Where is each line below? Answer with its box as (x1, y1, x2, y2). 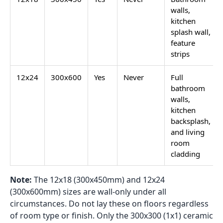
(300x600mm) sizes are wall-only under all (10, 186, 166, 197)
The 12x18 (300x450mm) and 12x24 (34, 174, 165, 185)
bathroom (171, 83, 205, 93)
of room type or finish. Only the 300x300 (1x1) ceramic (10, 210, 213, 221)
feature (171, 37, 195, 48)
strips (171, 48, 190, 59)
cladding (171, 148, 200, 159)
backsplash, (171, 115, 211, 126)
